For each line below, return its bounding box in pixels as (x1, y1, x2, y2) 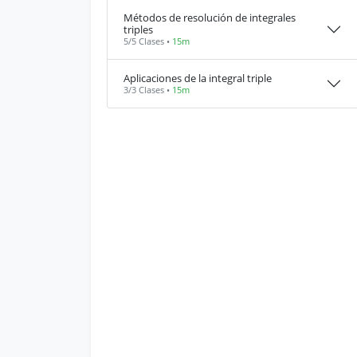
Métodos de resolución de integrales (124, 10, 296, 25)
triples (124, 22, 153, 37)
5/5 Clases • (124, 35, 172, 47)
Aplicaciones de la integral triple (124, 71, 272, 85)
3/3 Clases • (124, 84, 172, 96)
